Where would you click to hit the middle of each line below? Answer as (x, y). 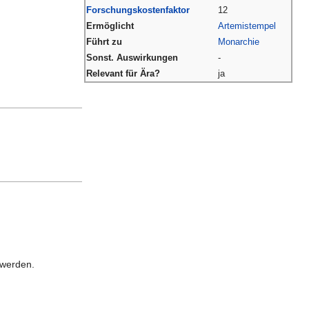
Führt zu (104, 41)
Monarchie (239, 41)
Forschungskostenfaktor (138, 10)
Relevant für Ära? (123, 73)
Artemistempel (247, 26)
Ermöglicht (110, 26)
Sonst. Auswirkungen (132, 57)
